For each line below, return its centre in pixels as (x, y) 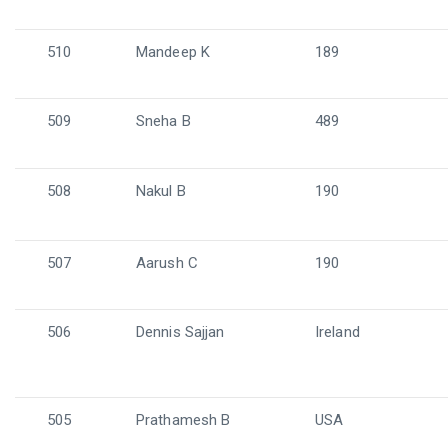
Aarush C (167, 263)
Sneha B (163, 121)
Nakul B (161, 191)
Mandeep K (173, 52)
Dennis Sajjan (180, 332)
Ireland (337, 332)
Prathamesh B (183, 420)
